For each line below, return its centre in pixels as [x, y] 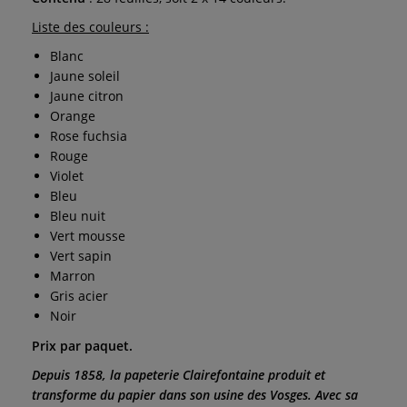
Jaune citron [87, 95]
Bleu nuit [78, 215]
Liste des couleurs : [90, 26]
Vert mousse [88, 235]
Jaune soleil [85, 75]
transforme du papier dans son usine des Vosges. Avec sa [195, 394]
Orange [73, 115]
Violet [67, 175]
